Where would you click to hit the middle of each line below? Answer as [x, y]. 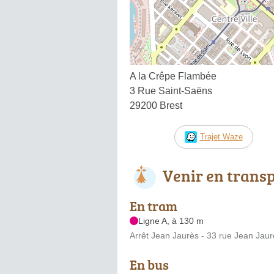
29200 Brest [156, 105]
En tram [154, 206]
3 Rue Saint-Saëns [171, 91]
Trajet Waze [221, 136]
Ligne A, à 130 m [171, 220]
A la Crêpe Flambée [173, 76]
